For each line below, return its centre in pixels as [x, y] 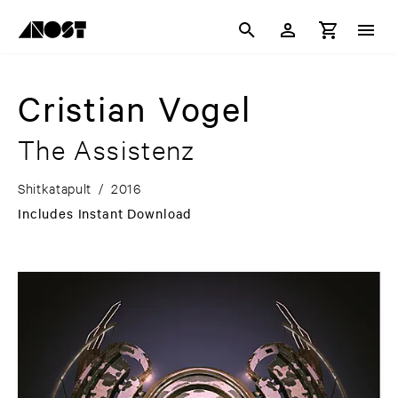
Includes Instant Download [105, 214]
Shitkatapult [55, 188]
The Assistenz [107, 150]
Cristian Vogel [135, 108]
